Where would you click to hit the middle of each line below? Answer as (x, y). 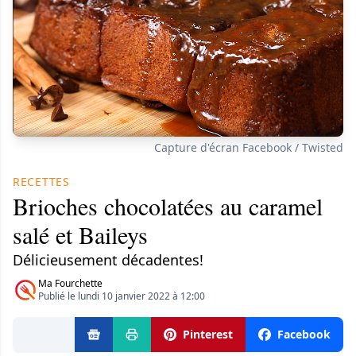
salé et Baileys (80, 234)
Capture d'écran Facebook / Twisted (249, 147)
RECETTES (41, 181)
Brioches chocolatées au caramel (168, 205)
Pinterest (208, 334)
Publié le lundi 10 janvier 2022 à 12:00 (122, 296)
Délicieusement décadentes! (108, 259)
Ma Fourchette (70, 283)
